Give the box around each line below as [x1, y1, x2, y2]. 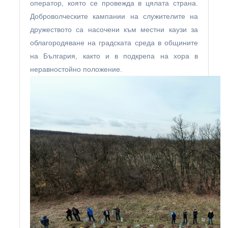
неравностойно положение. [30, 65, 122, 73]
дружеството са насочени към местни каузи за [30, 25, 198, 34]
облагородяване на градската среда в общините [30, 39, 198, 47]
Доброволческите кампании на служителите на [30, 12, 198, 20]
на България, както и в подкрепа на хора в [30, 52, 198, 60]
